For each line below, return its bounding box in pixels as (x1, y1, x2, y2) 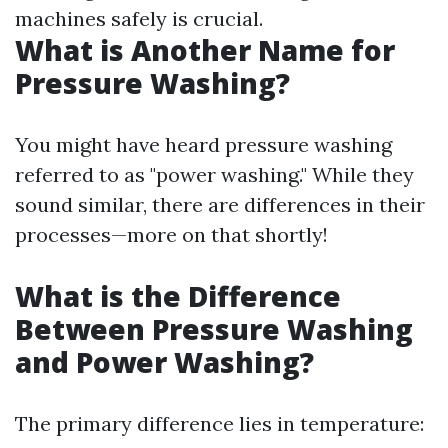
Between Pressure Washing (15, 310, 413, 348)
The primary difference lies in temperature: (15, 411, 424, 436)
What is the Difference (15, 277, 341, 315)
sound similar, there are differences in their (15, 192, 425, 217)
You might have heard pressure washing (15, 132, 392, 157)
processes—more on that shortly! (15, 222, 328, 247)
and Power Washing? (15, 343, 314, 381)
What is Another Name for (15, 31, 395, 69)
